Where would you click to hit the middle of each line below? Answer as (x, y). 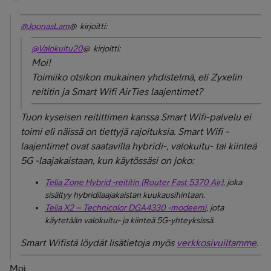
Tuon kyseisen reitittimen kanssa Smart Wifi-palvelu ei (136, 117)
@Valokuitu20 (57, 48)
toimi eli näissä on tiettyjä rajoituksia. (99, 131)
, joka (233, 182)
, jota (215, 207)
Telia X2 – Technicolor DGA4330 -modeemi (126, 207)
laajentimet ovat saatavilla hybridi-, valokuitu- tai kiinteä (139, 146)
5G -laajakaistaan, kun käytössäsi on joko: (109, 160)
